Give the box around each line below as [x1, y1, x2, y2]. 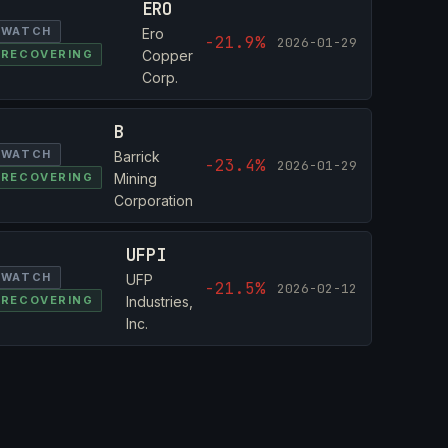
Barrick [114, 148, 161, 165]
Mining [114, 170, 158, 187]
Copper [142, 47, 194, 64]
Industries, [126, 293, 194, 310]
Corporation [114, 192, 194, 209]
